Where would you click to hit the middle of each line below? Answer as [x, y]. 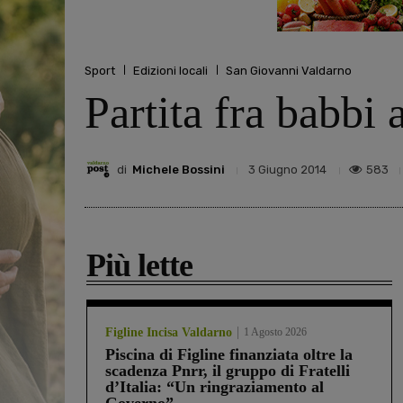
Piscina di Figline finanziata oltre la [229, 355]
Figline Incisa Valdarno [169, 333]
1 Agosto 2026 [275, 332]
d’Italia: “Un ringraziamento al [215, 387]
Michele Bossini [179, 169]
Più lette [139, 266]
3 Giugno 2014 [287, 170]
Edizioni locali [170, 70]
